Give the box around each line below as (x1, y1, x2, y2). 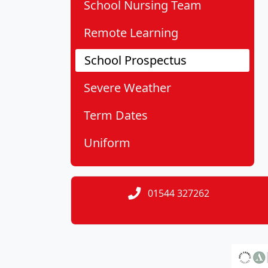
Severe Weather (84, 80, 171, 96)
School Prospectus (84, 52, 187, 69)
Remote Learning (84, 25, 178, 41)
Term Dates (84, 107, 148, 124)
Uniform (84, 135, 130, 151)
